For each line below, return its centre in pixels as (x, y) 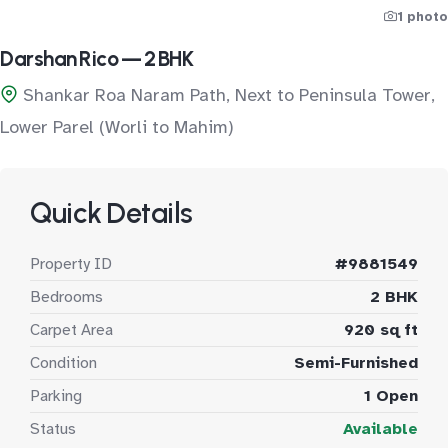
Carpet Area (71, 330)
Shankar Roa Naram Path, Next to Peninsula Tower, (229, 95)
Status (53, 429)
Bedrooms (66, 297)
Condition (63, 363)
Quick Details (111, 213)
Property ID (71, 264)
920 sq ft (381, 330)
